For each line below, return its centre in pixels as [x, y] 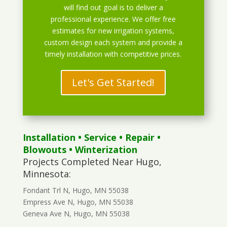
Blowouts [44, 150]
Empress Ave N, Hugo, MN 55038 [78, 202]
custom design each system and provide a [113, 43]
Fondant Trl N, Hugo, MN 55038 [75, 191]
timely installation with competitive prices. [113, 54]
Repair [140, 138]
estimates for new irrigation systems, [113, 31]
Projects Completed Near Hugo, [92, 162]
